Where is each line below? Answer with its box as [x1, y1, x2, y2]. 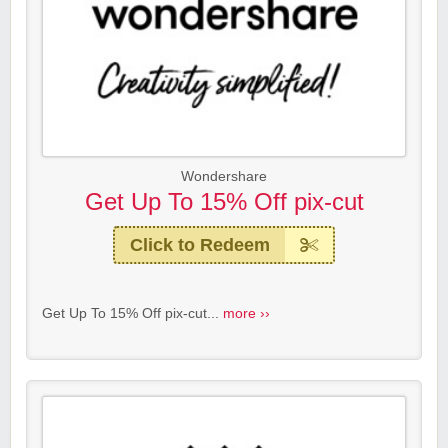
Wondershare [181, 169, 267, 185]
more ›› [223, 306, 270, 322]
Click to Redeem [130, 235, 270, 256]
